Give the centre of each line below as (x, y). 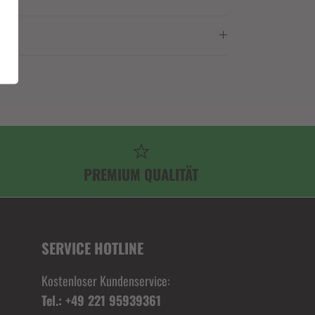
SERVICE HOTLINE (92, 248)
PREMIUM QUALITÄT (141, 174)
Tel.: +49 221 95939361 (101, 301)
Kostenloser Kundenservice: (105, 281)
